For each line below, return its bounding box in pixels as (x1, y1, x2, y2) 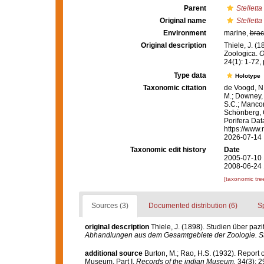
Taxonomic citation (143, 84, 206, 93)
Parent (183, 4, 206, 12)
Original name (159, 16, 206, 25)
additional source (84, 249, 143, 258)
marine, (223, 29, 250, 37)
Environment (163, 29, 206, 37)
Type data (173, 71, 206, 80)
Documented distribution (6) (148, 202, 237, 210)
